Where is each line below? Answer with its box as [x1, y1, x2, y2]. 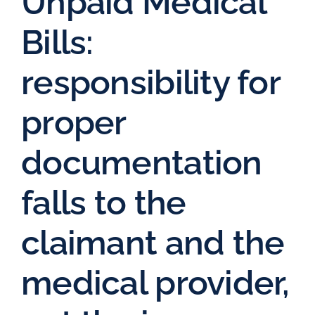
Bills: [21, 22, 94, 63]
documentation [21, 143, 262, 183]
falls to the [21, 183, 186, 223]
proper [21, 103, 126, 143]
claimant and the [21, 223, 285, 263]
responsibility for [21, 63, 281, 103]
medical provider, [21, 263, 290, 303]
